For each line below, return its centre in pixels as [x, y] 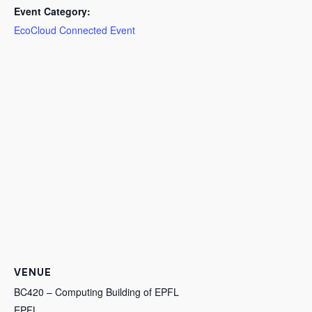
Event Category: [52, 11]
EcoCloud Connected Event [75, 30]
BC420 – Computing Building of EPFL [96, 291]
